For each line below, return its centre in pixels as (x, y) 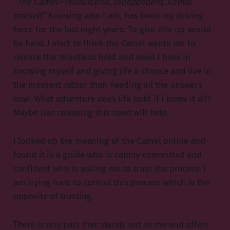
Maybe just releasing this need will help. (91, 112)
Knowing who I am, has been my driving (124, 15)
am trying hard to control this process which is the (111, 182)
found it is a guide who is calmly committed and (107, 155)
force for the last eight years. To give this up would (112, 29)
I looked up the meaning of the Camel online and (109, 141)
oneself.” (30, 15)
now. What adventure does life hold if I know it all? (112, 99)
